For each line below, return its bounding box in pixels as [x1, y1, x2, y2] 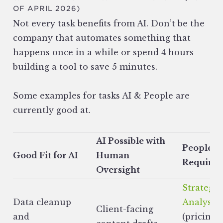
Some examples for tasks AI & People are [13, 91, 190, 101]
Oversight [96, 165, 140, 175]
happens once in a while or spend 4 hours [13, 47, 194, 58]
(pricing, [182, 212, 218, 222]
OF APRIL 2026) [13, 4, 80, 13]
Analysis [182, 197, 219, 208]
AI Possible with [96, 136, 165, 146]
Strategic [182, 183, 221, 193]
